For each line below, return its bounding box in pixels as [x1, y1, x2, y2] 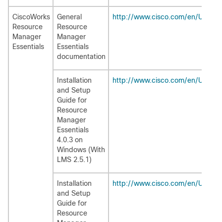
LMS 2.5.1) [57, 156, 92, 164]
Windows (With [57, 146, 105, 154]
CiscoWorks [12, 13, 50, 21]
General [57, 13, 82, 21]
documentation [57, 53, 106, 60]
